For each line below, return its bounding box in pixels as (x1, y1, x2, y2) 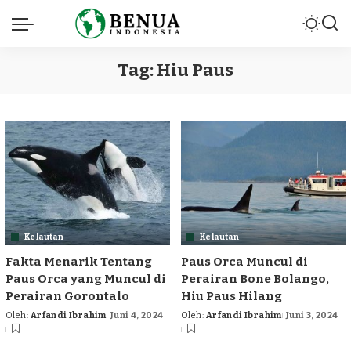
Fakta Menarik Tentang (5, 254, 152, 269)
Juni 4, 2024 (110, 309, 164, 320)
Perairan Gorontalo (5, 288, 129, 303)
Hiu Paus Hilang (181, 288, 282, 303)
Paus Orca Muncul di (181, 254, 308, 269)
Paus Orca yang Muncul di (5, 271, 166, 286)
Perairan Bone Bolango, (181, 271, 329, 286)
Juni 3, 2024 (285, 309, 338, 320)
